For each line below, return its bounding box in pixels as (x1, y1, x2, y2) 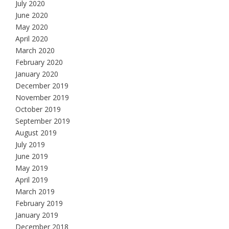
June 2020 (15, 10, 48, 20)
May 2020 (15, 22, 48, 32)
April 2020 (15, 34, 48, 44)
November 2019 (15, 93, 69, 103)
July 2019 (15, 140, 45, 150)
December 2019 (15, 81, 68, 91)
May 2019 (15, 163, 48, 173)
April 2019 (15, 175, 48, 185)
